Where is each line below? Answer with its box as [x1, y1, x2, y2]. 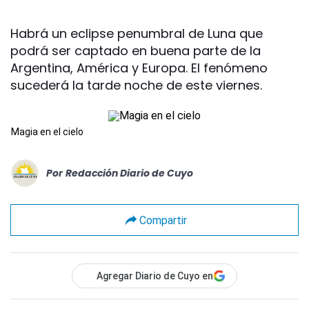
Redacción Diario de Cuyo [66, 166, 193, 180]
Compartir [139, 213, 187, 227]
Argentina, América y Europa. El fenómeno [10, 59, 268, 77]
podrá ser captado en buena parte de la [10, 42, 261, 59]
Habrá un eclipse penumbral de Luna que [10, 25, 263, 42]
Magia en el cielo [11, 126, 83, 137]
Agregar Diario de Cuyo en [97, 270, 213, 281]
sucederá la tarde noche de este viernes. [10, 77, 262, 94]
